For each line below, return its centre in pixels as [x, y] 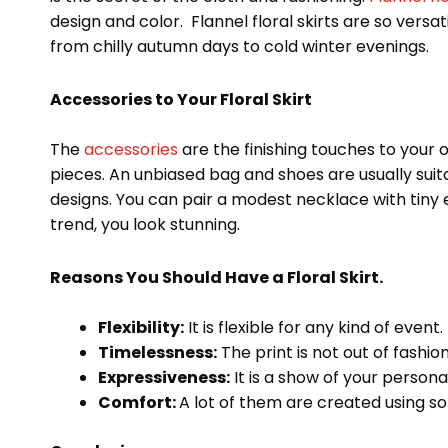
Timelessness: [157, 353]
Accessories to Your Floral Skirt [181, 100]
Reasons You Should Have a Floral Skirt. [216, 278]
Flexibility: [141, 328]
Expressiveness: [164, 378]
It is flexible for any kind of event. [313, 328]
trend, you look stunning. [145, 225]
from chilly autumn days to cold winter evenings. [239, 47]
